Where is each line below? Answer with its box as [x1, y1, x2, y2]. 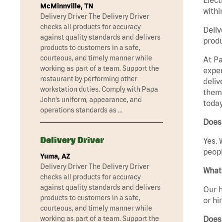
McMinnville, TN [40, 2, 93, 10]
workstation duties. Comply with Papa [40, 85, 158, 94]
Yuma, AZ [40, 152, 70, 161]
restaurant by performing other [40, 75, 137, 83]
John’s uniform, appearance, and [40, 96, 142, 104]
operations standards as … [40, 106, 122, 114]
